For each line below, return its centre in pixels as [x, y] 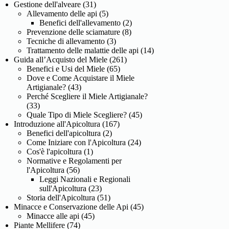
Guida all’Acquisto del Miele [61, 59]
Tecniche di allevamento [66, 41]
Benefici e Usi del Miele [66, 68]
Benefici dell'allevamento [80, 22]
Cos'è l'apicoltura [54, 151]
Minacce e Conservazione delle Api [71, 207]
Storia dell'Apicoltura [61, 197]
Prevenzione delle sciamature [74, 32]
